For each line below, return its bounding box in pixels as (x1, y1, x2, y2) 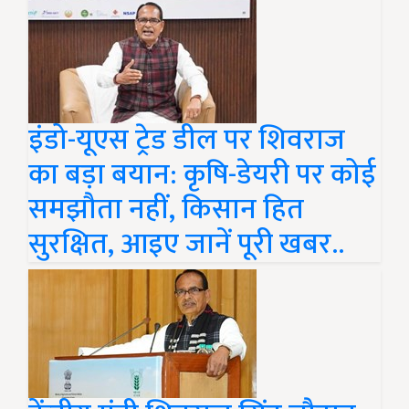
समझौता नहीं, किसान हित (28, 185, 304, 235)
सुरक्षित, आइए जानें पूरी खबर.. (28, 220, 344, 269)
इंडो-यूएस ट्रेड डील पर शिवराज (28, 116, 345, 165)
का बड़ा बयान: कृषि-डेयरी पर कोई (28, 151, 376, 200)
